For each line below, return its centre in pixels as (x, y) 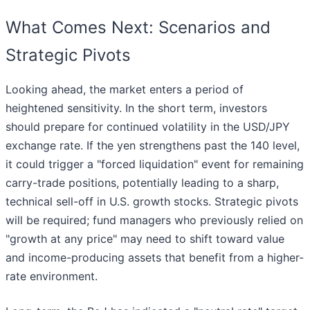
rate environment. (52, 276)
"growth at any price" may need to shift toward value (145, 239)
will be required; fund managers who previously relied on (154, 220)
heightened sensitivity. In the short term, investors (136, 108)
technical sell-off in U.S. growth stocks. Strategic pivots (152, 202)
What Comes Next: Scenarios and (138, 28)
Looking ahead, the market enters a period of (125, 90)
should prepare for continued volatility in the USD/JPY (148, 127)
